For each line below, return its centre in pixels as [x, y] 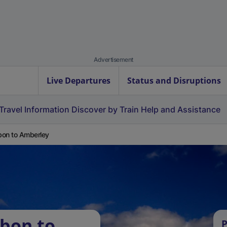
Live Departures [79, 81]
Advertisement [113, 60]
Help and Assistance [181, 109]
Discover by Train [105, 109]
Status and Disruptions [174, 81]
